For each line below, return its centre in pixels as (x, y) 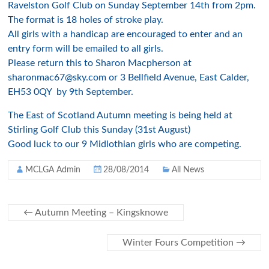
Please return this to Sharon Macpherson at (100, 63)
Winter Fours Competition (179, 243)
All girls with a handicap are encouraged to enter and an (125, 34)
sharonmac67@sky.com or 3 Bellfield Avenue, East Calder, (129, 77)
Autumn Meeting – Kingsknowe (101, 213)
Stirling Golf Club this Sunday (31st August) (99, 130)
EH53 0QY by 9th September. (71, 92)
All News (188, 170)
